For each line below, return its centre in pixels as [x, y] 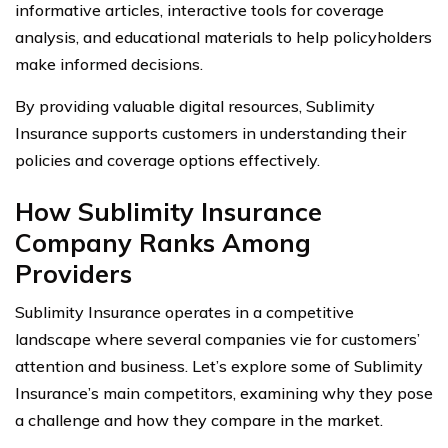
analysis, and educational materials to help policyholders [223, 37]
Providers [73, 274]
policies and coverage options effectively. [167, 160]
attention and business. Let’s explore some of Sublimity [219, 366]
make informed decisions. [109, 64]
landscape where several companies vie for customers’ [217, 339]
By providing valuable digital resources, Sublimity [195, 106]
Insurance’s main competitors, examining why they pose [224, 393]
